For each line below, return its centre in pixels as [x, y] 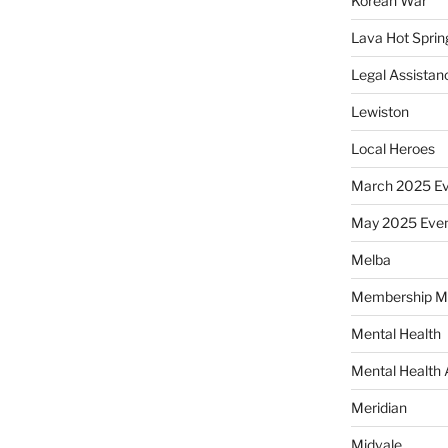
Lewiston [379, 112]
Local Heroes [392, 149]
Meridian [378, 408]
